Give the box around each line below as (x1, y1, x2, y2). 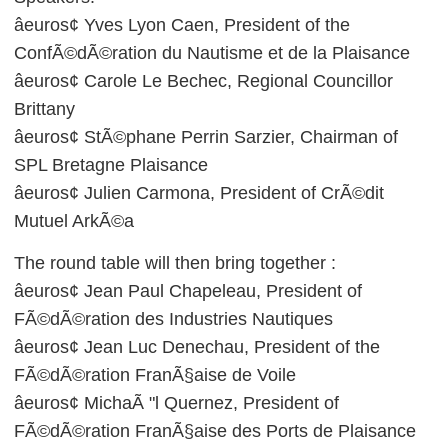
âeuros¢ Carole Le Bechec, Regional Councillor (14, 71, 393, 91)
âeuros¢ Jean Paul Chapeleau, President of (14, 281, 362, 301)
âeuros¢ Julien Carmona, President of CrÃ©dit (14, 183, 384, 203)
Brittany (14, 99, 75, 119)
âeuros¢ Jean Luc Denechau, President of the (14, 337, 380, 357)
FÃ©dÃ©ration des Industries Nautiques (14, 309, 333, 329)
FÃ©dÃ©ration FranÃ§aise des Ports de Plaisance (14, 421, 416, 441)
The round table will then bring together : (14, 253, 336, 273)
